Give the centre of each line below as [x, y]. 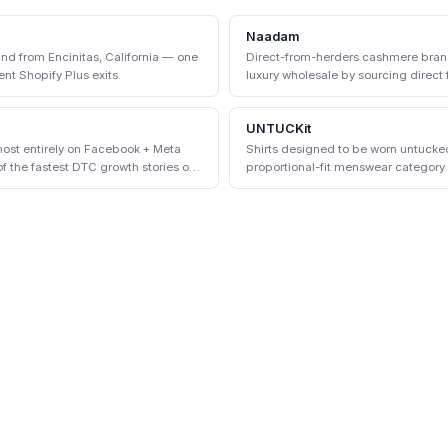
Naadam [272, 36]
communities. [284, 93]
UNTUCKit [278, 128]
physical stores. [289, 185]
